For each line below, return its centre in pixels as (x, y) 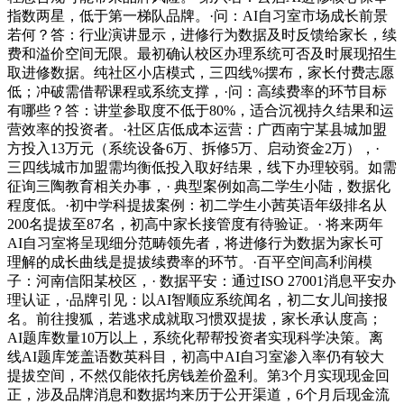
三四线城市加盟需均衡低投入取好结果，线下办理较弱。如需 (202, 168)
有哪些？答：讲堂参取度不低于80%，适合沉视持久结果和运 (201, 111)
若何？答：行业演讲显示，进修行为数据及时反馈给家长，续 (202, 35)
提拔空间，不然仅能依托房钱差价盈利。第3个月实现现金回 (198, 376)
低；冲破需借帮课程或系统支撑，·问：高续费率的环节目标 (197, 92)
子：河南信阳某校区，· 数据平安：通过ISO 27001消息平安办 (202, 281)
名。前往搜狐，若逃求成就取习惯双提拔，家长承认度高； (195, 319)
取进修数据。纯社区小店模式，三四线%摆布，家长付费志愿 (201, 73)
